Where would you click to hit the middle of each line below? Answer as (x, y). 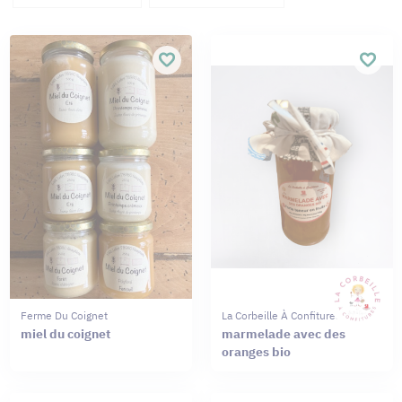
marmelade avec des (283, 333)
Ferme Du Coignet (64, 315)
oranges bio (256, 351)
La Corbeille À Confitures (281, 315)
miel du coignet (65, 333)
